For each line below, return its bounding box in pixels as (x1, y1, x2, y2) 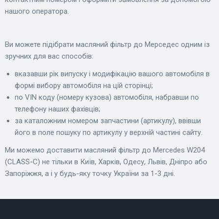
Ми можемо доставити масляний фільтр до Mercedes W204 (5, 146, 205, 155)
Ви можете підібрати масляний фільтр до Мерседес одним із (5, 40, 210, 49)
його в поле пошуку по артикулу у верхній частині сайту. (15, 128, 202, 137)
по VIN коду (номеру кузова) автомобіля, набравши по (15, 93, 199, 102)
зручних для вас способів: (5, 52, 93, 61)
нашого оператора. (5, 7, 69, 16)
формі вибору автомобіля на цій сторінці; (15, 81, 153, 90)
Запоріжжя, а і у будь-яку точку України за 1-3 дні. (5, 169, 175, 178)
